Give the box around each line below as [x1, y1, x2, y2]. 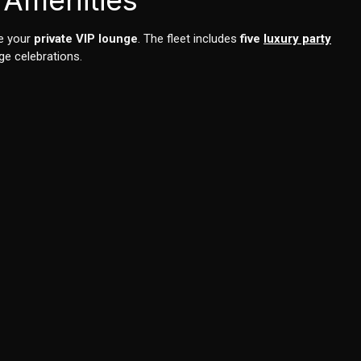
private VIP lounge [34, 31, 139, 47]
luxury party [263, 31, 332, 47]
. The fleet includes [138, 31, 241, 47]
